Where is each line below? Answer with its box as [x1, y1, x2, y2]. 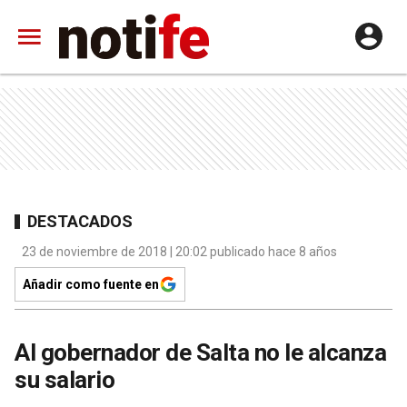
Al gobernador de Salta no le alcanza [15, 339, 386, 366]
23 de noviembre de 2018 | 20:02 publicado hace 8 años [22, 244, 337, 259]
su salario [15, 366, 114, 393]
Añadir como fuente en [23, 277, 159, 292]
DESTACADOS [27, 211, 133, 231]
